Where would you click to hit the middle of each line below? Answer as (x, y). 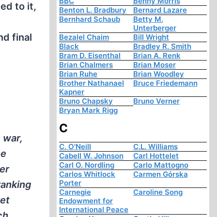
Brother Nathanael (92, 83)
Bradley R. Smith (162, 46)
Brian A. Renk (157, 56)
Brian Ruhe (78, 74)
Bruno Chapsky (86, 101)
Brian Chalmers (86, 65)
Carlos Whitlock (87, 174)
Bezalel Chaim (84, 37)
